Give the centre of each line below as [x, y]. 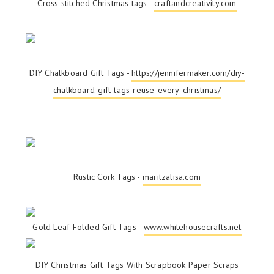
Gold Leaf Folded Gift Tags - [88, 227]
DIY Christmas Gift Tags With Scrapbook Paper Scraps [137, 265]
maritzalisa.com [172, 176]
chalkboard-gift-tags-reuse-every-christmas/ [137, 90]
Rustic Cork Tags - [108, 176]
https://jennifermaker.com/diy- [188, 72]
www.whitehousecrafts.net [192, 227]
